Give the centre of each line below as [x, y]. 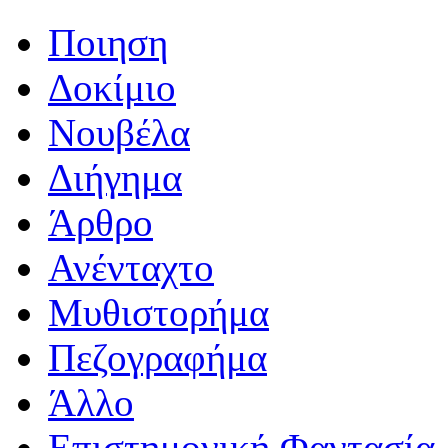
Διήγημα [115, 178]
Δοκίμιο [112, 88]
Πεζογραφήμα [157, 358]
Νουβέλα [119, 133]
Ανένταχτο [131, 268]
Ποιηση [108, 43]
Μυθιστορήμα [158, 313]
